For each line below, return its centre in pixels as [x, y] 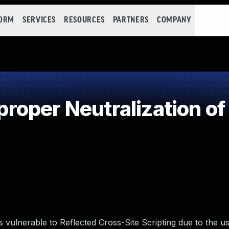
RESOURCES [84, 20]
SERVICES [39, 20]
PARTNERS [131, 20]
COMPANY [174, 20]
